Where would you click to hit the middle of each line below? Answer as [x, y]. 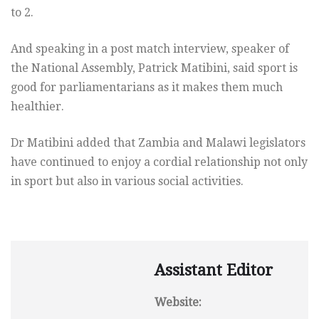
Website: [178, 303]
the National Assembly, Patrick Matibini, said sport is [154, 68]
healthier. [37, 107]
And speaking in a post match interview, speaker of [150, 49]
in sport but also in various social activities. [127, 182]
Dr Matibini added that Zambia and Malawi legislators [158, 143]
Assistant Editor [214, 271]
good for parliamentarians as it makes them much [147, 88]
